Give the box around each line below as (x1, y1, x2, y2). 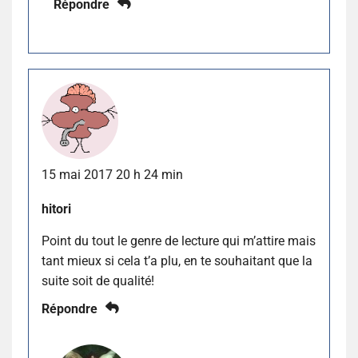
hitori (42, 201, 71, 217)
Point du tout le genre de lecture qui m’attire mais (42, 233, 316, 249)
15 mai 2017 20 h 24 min (42, 167, 183, 183)
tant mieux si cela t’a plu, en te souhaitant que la (42, 253, 312, 269)
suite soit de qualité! (42, 273, 154, 289)
